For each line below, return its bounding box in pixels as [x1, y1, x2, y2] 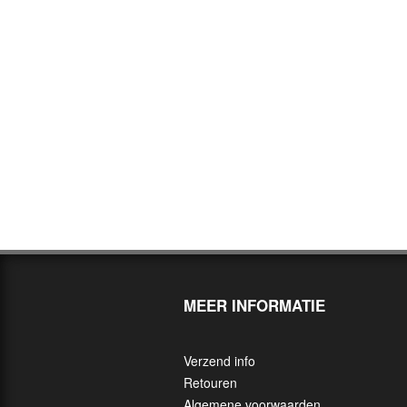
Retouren [184, 373, 237, 392]
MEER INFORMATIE [184, 294, 325, 316]
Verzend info [184, 352, 255, 370]
